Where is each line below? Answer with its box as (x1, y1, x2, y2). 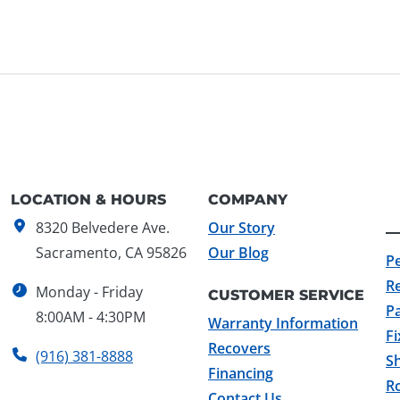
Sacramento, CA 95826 (36, 242, 187, 262)
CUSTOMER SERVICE (208, 286, 364, 304)
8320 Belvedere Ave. (36, 217, 170, 237)
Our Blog (208, 242, 269, 262)
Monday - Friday (36, 281, 143, 302)
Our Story (208, 217, 275, 237)
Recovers (208, 337, 271, 358)
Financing (208, 362, 273, 383)
